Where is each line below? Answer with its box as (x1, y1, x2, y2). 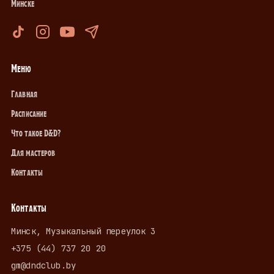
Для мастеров (11, 146, 55, 157)
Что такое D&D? (11, 126, 61, 138)
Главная (11, 87, 38, 98)
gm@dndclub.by (11, 260, 76, 271)
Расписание (11, 106, 47, 118)
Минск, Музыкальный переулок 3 (11, 226, 156, 237)
